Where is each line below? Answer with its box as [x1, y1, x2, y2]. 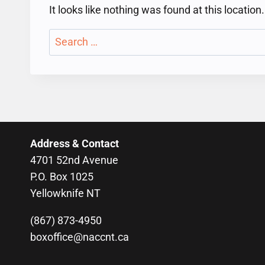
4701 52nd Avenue [30, 154, 118, 166]
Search [49, 30, 82, 43]
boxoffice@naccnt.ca [30, 231, 129, 243]
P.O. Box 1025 [30, 170, 93, 183]
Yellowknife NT [30, 187, 101, 199]
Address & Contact [30, 137, 119, 150]
